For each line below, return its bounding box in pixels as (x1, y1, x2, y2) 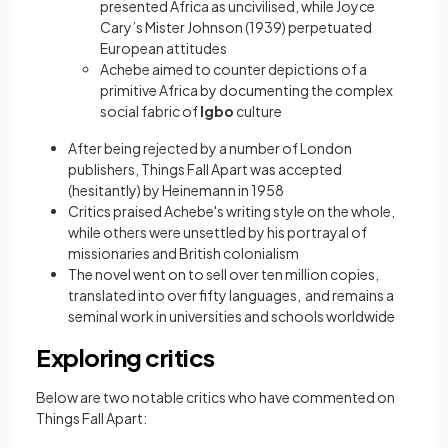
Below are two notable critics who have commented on (36, 388, 395, 407)
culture (234, 102, 284, 121)
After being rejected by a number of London (68, 139, 352, 158)
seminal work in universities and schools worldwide (68, 307, 395, 326)
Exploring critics (36, 342, 215, 373)
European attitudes (100, 39, 229, 58)
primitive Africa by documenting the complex (100, 81, 393, 100)
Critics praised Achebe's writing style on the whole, (68, 202, 395, 221)
